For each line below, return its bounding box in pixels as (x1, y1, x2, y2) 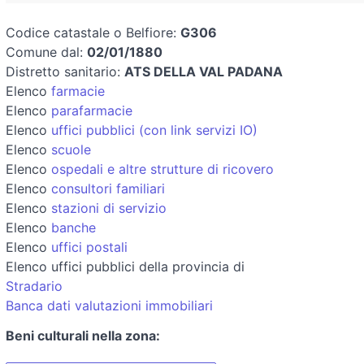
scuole (51, 141, 91, 158)
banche (51, 219, 96, 236)
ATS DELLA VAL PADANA (124, 63, 283, 80)
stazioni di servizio (51, 199, 167, 216)
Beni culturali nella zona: (6, 327, 160, 344)
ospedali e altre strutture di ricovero (51, 160, 274, 177)
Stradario (6, 277, 63, 294)
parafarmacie (51, 102, 132, 119)
